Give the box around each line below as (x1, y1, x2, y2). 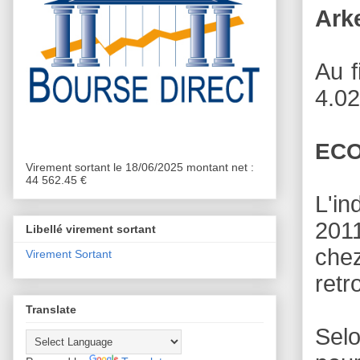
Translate (26, 302, 76, 316)
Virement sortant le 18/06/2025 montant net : (26, 160, 254, 174)
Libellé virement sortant (26, 223, 156, 236)
